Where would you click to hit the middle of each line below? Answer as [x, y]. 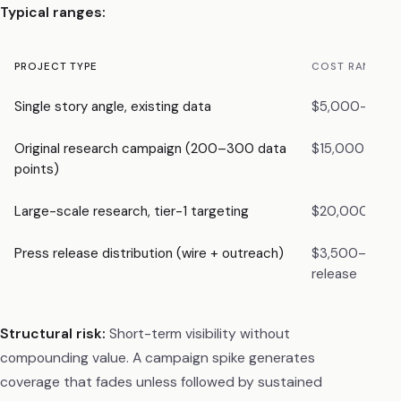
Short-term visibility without [198, 334]
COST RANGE [350, 66]
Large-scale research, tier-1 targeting [132, 211]
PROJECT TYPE [56, 66]
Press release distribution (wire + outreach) [149, 253]
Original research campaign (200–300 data [150, 148]
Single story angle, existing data [113, 106]
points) [37, 169]
